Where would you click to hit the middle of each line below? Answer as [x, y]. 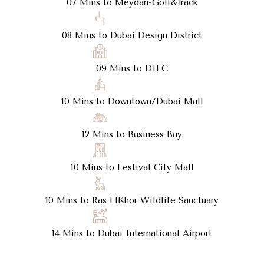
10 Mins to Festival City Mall [132, 168]
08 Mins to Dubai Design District [132, 36]
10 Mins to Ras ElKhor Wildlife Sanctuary [132, 201]
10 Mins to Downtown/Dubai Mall [132, 102]
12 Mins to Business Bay [132, 135]
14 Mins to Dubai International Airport [132, 234]
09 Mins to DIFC [132, 69]
